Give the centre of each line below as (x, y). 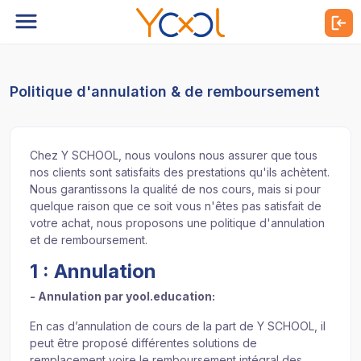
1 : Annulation (93, 271)
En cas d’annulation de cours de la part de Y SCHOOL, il (178, 326)
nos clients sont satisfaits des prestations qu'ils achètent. (180, 172)
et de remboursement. (89, 240)
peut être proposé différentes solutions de (143, 343)
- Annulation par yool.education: (122, 297)
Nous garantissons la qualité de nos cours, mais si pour (175, 189)
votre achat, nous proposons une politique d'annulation (177, 223)
